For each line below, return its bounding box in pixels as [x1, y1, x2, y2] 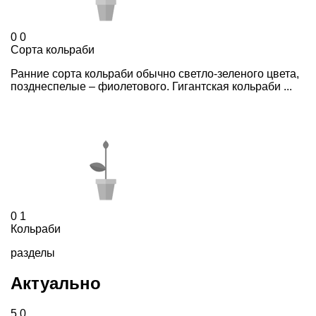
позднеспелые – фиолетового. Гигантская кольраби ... [11, 80, 292, 93]
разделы [11, 247, 55, 260]
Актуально [11, 274, 101, 293]
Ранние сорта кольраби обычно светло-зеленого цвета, [11, 68, 299, 80]
